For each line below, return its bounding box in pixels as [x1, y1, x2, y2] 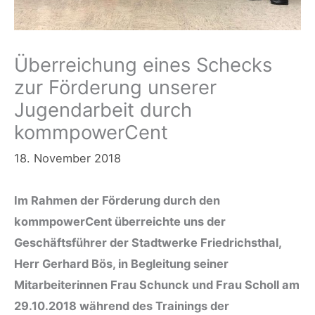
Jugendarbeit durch [14, 97, 192, 122]
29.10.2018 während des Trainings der [14, 298, 229, 313]
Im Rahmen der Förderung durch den [14, 193, 220, 207]
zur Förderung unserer [14, 75, 217, 99]
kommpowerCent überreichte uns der [14, 214, 226, 229]
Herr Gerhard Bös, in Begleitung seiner [14, 256, 229, 271]
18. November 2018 [14, 150, 121, 165]
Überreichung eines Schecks [14, 52, 272, 77]
